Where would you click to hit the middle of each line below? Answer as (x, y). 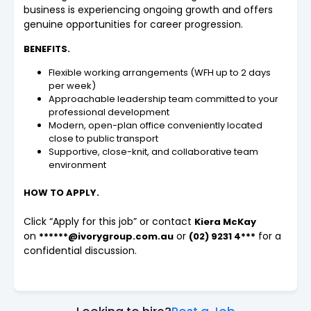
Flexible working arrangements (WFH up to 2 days (160, 72)
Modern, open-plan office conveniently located (155, 125)
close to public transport (103, 138)
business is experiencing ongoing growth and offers (148, 9)
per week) (72, 85)
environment (77, 165)
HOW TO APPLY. (61, 192)
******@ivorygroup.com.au (106, 236)
